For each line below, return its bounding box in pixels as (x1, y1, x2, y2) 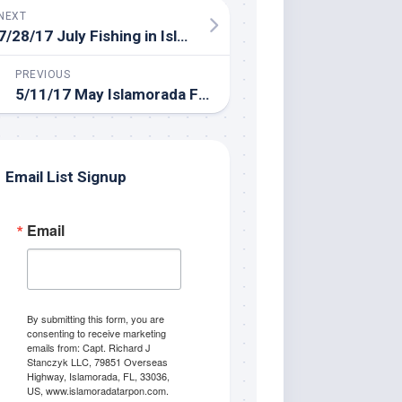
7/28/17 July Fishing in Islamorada (177, 26, 188, 45)
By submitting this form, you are (27, 310, 164, 326)
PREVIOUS (15, 67, 70, 81)
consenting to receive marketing (27, 325, 166, 340)
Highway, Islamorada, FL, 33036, (27, 368, 170, 383)
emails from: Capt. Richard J (27, 339, 151, 354)
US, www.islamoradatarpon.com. (27, 382, 169, 398)
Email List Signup (5, 167, 127, 186)
